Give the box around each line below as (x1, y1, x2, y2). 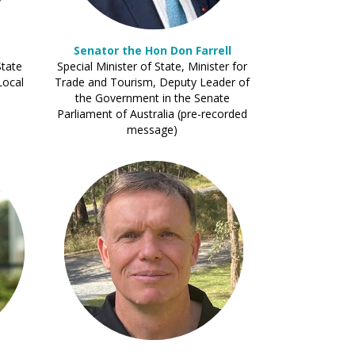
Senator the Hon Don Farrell (73, 43, 231, 58)
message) (127, 122, 177, 137)
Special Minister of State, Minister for (57, 59, 247, 74)
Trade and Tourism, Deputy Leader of (55, 74, 250, 90)
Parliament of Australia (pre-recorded (57, 106, 247, 121)
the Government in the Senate (74, 90, 230, 105)
